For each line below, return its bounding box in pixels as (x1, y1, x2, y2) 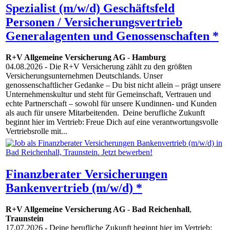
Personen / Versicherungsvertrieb (6, 15, 182, 29)
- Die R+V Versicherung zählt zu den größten (43, 62, 192, 71)
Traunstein (6, 214, 44, 223)
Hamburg (132, 53, 166, 62)
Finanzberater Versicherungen (6, 167, 167, 181)
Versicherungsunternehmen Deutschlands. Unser (6, 71, 163, 81)
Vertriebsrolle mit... (6, 127, 67, 136)
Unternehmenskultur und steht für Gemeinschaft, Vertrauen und (6, 90, 211, 99)
